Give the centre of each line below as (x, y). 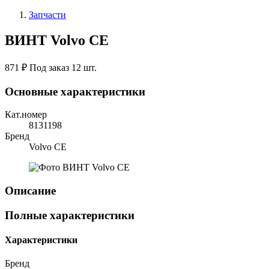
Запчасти (47, 15)
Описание (30, 190)
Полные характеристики (70, 215)
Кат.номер (26, 115)
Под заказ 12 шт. (63, 67)
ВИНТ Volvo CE (57, 40)
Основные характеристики (75, 91)
